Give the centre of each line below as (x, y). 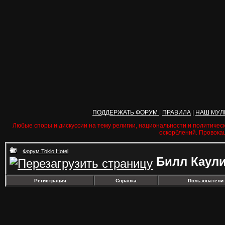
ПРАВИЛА (177, 113)
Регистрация (50, 181)
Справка (126, 181)
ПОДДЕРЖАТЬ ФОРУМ (126, 113)
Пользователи (205, 181)
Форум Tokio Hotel (45, 151)
